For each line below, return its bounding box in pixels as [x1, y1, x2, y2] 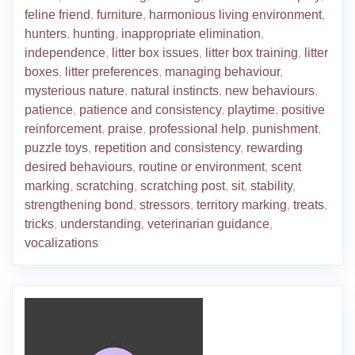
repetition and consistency [94, 141, 240, 155]
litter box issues [112, 46, 199, 59]
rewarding [246, 141, 303, 155]
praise [108, 122, 143, 136]
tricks [25, 217, 54, 231]
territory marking [197, 198, 287, 212]
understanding [60, 217, 141, 231]
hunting [73, 27, 115, 40]
